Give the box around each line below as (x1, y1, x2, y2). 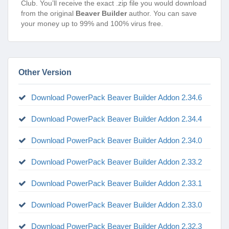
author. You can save (127, 9, 197, 17)
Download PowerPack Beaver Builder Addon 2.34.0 (31, 136, 202, 145)
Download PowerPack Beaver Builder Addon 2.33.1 (31, 179, 202, 188)
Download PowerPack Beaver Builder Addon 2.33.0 (31, 200, 202, 209)
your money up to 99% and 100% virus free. (21, 19, 163, 28)
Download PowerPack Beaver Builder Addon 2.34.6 (31, 93, 202, 102)
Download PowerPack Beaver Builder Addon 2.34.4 (31, 114, 202, 123)
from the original (21, 9, 76, 17)
